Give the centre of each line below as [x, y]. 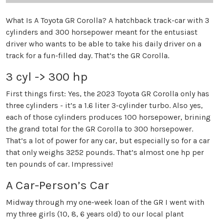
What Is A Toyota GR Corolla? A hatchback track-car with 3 [108, 21]
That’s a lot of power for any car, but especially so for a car [108, 141]
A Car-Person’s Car [57, 185]
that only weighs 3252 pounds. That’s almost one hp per [105, 153]
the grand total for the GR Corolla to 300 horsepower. [99, 129]
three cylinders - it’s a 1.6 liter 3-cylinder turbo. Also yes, [104, 106]
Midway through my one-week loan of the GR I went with [105, 202]
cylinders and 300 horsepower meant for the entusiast [102, 32]
